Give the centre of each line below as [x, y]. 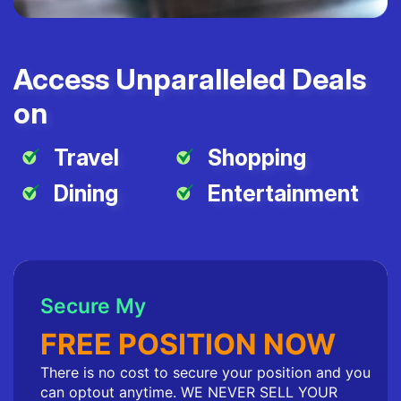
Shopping [257, 158]
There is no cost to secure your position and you [205, 372]
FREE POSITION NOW [188, 344]
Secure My [93, 306]
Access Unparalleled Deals [190, 79]
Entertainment [284, 193]
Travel [86, 158]
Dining [86, 193]
